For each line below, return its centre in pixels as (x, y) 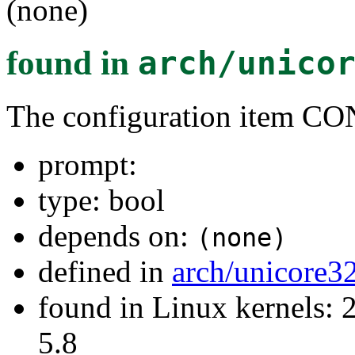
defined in (105, 272)
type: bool (101, 200)
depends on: (117, 236)
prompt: (88, 165)
